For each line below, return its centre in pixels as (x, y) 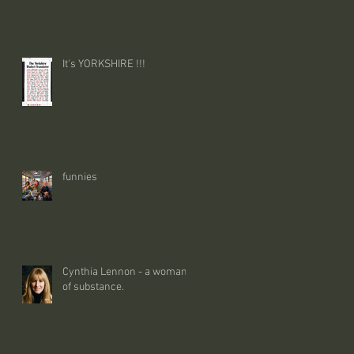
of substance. (93, 287)
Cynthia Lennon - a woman (125, 272)
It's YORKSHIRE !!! (104, 64)
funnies (80, 177)
